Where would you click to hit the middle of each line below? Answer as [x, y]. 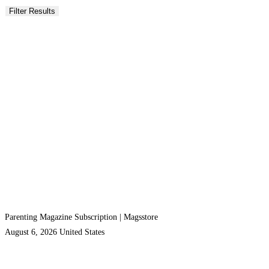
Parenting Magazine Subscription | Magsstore [81, 217]
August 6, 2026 [31, 232]
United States [82, 232]
